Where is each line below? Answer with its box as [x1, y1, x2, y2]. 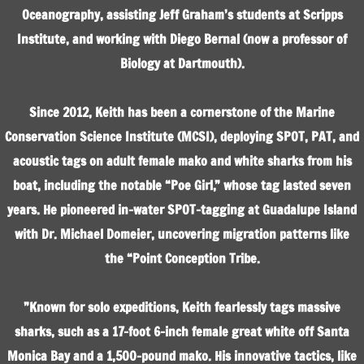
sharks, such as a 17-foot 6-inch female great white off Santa [15, 323, 349, 340]
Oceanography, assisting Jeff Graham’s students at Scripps [21, 6, 343, 24]
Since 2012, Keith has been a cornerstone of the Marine [29, 103, 335, 121]
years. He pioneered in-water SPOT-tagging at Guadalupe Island [7, 201, 357, 219]
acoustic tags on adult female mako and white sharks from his [12, 152, 352, 170]
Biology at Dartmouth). [119, 54, 245, 72]
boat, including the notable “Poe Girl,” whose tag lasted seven [13, 176, 351, 194]
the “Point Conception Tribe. [104, 249, 260, 267]
